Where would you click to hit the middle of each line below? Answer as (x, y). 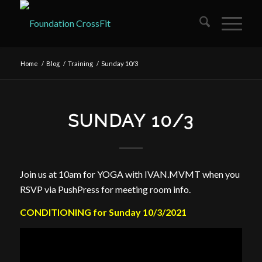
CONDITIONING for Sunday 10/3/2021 (103, 212)
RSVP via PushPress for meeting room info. (105, 189)
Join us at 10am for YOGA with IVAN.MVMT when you (130, 174)
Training (80, 63)
